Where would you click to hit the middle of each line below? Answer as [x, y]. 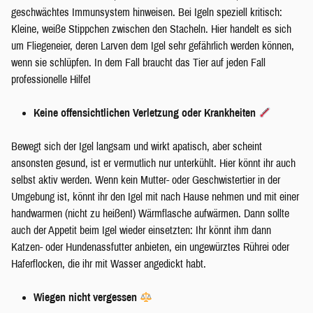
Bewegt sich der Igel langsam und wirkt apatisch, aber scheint [137, 147]
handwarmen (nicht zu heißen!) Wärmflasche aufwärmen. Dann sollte [150, 214]
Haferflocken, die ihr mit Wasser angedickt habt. [109, 264]
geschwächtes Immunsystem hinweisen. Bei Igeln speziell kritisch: [147, 13]
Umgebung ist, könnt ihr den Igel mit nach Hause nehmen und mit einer [155, 197]
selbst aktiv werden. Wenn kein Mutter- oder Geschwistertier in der [146, 180]
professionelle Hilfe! [51, 80]
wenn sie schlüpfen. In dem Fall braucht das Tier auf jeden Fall [138, 63]
